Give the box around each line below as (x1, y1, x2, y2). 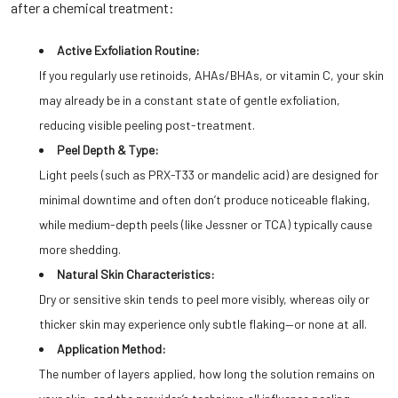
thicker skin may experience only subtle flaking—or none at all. (39, 316, 367, 331)
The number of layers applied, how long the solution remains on (39, 366, 375, 381)
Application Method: (57, 341, 166, 356)
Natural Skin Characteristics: (57, 267, 215, 282)
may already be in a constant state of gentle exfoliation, (39, 92, 340, 107)
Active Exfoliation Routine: (57, 43, 200, 58)
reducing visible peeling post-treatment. (39, 117, 255, 132)
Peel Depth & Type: (57, 142, 159, 157)
